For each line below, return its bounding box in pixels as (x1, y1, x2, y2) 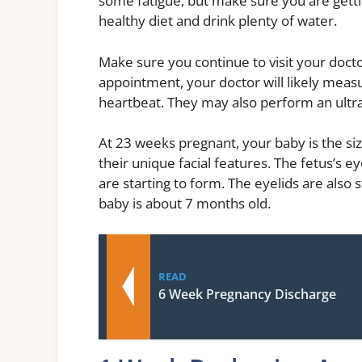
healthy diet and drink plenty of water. (99, 11, 337, 31)
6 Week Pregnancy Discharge (158, 284, 336, 303)
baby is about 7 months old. (99, 194, 271, 213)
